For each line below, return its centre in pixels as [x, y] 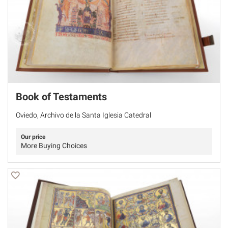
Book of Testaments [61, 96]
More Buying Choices [54, 145]
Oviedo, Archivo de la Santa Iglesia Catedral [83, 115]
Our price [33, 137]
